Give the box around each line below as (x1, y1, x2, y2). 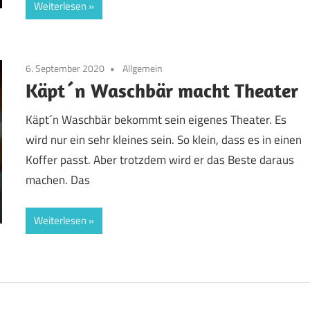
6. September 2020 (26, 61, 105, 76)
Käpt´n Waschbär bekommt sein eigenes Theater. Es (26, 110, 287, 129)
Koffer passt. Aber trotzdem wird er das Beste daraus (26, 150, 295, 169)
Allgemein (120, 61, 163, 76)
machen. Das (26, 170, 91, 189)
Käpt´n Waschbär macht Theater (26, 78, 299, 103)
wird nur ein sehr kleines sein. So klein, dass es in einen (26, 130, 302, 149)
